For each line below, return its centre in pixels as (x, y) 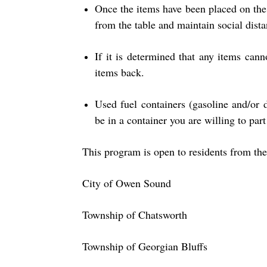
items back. (119, 72)
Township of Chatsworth (135, 214)
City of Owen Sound (127, 183)
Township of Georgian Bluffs (145, 246)
